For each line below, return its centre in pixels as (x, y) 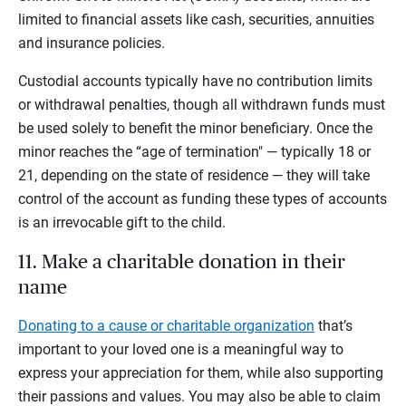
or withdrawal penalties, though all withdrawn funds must (202, 104)
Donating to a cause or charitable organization (166, 325)
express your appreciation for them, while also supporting (201, 372)
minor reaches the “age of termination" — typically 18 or (194, 151)
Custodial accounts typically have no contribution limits (195, 81)
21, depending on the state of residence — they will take (194, 175)
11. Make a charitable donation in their (182, 261)
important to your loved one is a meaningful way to (181, 349)
